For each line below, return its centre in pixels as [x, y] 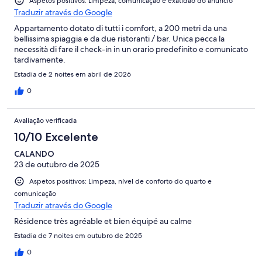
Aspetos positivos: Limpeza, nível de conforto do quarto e [120, 182]
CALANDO [34, 154]
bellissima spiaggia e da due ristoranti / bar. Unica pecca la [119, 39]
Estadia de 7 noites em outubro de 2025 [78, 236]
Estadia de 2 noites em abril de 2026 [73, 75]
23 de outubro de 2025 [57, 165]
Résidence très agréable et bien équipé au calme [103, 221]
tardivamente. [40, 60]
